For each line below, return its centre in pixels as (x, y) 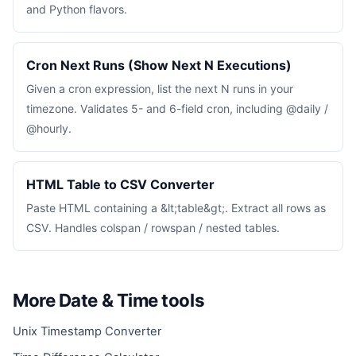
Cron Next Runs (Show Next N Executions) (159, 65)
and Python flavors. (77, 9)
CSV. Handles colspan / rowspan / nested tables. (153, 228)
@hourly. (49, 128)
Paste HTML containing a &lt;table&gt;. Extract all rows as (176, 208)
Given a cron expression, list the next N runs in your (160, 89)
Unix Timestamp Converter (87, 331)
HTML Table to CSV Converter (120, 184)
